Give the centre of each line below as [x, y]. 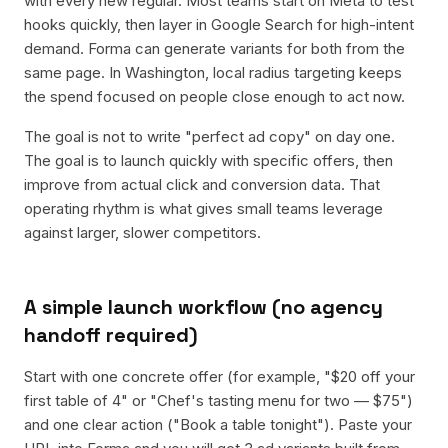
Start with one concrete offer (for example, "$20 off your [219, 376]
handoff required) [111, 335]
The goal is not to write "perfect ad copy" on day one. [209, 136]
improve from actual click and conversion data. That [202, 184]
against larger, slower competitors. [142, 232]
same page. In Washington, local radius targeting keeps [213, 72]
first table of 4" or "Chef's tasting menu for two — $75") [218, 400]
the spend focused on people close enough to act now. [214, 96]
